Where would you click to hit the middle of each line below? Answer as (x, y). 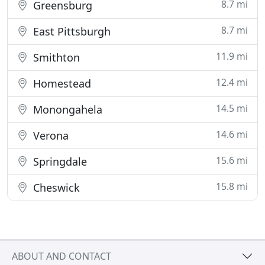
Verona (49, 135)
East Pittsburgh (70, 31)
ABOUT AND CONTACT (62, 256)
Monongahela (66, 109)
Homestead (61, 83)
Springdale (59, 161)
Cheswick (55, 188)
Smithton (55, 57)
